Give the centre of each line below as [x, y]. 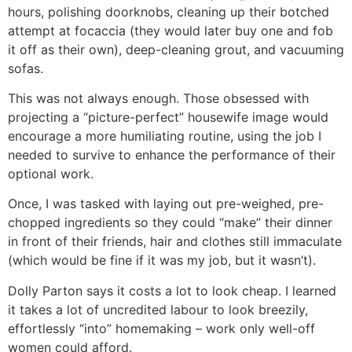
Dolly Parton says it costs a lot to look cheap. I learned [172, 290]
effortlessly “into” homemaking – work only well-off [161, 328]
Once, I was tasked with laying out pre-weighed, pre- [166, 204]
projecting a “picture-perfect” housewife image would [168, 117]
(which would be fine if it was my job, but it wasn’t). [162, 260]
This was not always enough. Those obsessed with [158, 99]
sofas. [26, 68]
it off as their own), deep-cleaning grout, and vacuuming [176, 49]
